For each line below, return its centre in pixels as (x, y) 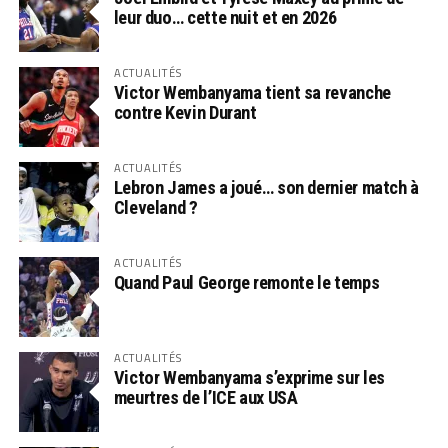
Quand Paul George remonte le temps (246, 283)
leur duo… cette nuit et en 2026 (225, 18)
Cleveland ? (155, 208)
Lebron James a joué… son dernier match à (266, 188)
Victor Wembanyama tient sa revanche (252, 93)
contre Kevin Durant (185, 113)
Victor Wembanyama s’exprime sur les (249, 378)
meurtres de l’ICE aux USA (205, 398)
